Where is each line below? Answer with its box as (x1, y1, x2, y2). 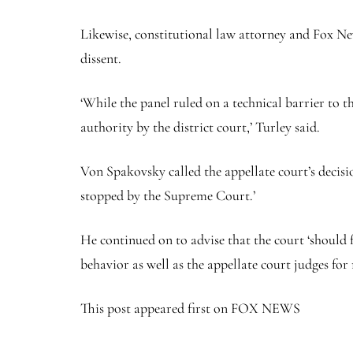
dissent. (80, 50, 124, 68)
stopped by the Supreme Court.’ (80, 187, 255, 205)
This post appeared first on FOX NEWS (80, 299, 300, 318)
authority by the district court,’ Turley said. (80, 118, 320, 136)
